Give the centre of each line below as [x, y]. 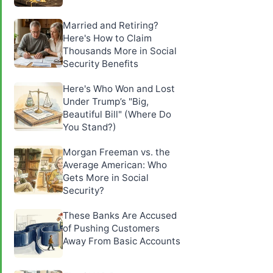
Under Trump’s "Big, [106, 101]
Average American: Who [115, 165]
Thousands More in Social [120, 51]
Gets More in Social [106, 177]
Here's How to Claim [107, 38]
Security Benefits [101, 63]
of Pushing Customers [111, 228]
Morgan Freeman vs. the [116, 152]
